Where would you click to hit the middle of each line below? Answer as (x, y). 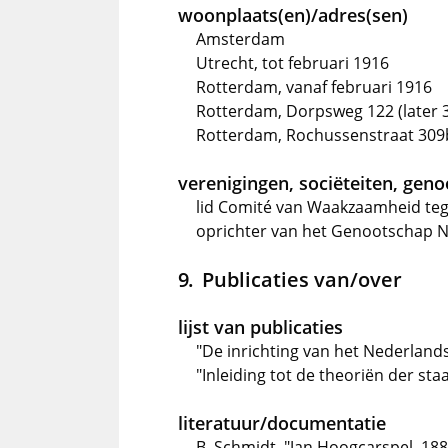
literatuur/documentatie (282, 423)
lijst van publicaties (260, 327)
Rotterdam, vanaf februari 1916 (314, 87)
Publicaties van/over (301, 279)
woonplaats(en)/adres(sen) (293, 15)
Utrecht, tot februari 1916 (292, 63)
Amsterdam (240, 39)
